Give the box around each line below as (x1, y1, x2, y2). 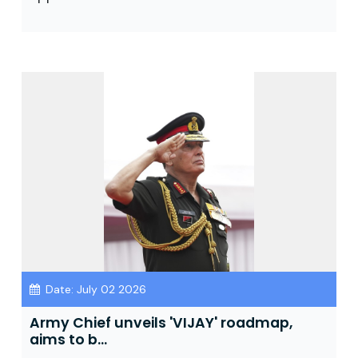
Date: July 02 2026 (42, 282, 146, 296)
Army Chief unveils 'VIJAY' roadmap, (30, 313, 292, 332)
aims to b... (30, 330, 107, 349)
